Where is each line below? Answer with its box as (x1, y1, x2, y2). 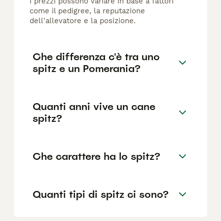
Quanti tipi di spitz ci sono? (33, 187, 169, 201)
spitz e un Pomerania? (33, 62, 141, 75)
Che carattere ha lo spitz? (33, 149, 160, 163)
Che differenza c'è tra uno (33, 50, 160, 63)
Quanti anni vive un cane (33, 100, 155, 113)
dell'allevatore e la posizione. (30, 16, 136, 26)
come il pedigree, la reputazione (30, 6, 145, 16)
